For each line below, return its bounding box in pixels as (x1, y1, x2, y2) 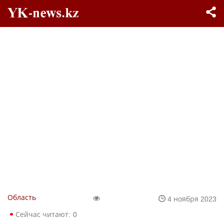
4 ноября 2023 (167, 193, 216, 203)
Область (7, 192, 36, 202)
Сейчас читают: (15, 209, 70, 219)
